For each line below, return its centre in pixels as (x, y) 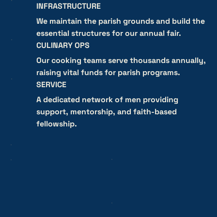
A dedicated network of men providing (107, 99)
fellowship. (56, 124)
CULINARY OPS (63, 45)
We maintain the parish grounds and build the (120, 21)
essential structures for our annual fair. (108, 33)
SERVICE (51, 84)
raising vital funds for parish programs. (108, 72)
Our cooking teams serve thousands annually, (121, 60)
